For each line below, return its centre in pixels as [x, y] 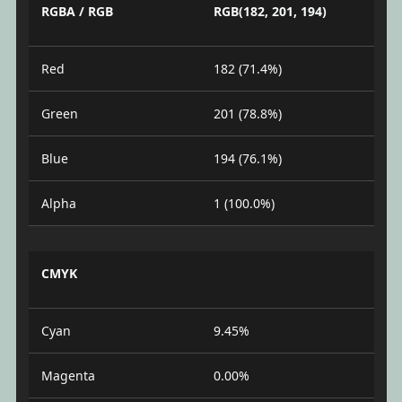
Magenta [68, 375]
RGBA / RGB [77, 11]
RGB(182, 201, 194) [270, 11]
